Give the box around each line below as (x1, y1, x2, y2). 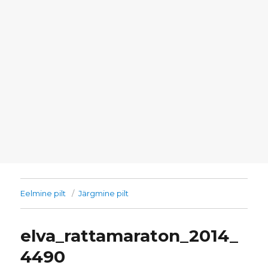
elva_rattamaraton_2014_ (20, 226, 239, 246)
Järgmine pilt (78, 188, 129, 199)
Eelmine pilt (20, 188, 66, 199)
